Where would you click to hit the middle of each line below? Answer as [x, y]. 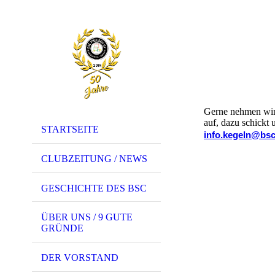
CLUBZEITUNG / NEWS [94, 158]
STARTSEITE [70, 129]
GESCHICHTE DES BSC [94, 188]
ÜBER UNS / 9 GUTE [87, 217]
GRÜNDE [62, 228]
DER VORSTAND [80, 258]
